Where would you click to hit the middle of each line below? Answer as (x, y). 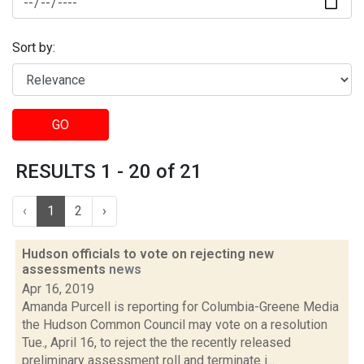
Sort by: (34, 48)
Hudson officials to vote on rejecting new (148, 254)
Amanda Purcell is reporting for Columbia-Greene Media (180, 307)
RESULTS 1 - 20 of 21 (109, 171)
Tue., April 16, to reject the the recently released (156, 342)
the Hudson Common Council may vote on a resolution (175, 325)
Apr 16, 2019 (58, 289)
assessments (65, 269)
